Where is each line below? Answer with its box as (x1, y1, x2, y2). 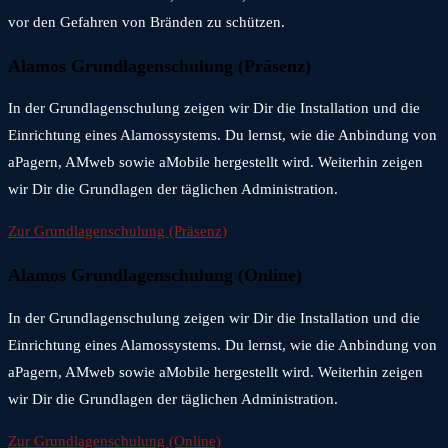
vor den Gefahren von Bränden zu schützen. (8, 14, 285, 31)
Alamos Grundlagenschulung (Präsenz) (8, 55, 311, 76)
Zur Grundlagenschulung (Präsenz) (8, 223, 227, 240)
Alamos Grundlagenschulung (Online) (8, 264, 302, 285)
